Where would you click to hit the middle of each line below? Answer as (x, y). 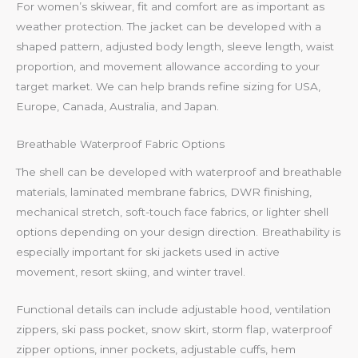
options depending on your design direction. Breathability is (178, 231)
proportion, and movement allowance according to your (168, 67)
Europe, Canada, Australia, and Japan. (117, 107)
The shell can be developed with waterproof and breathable (179, 171)
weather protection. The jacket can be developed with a (169, 27)
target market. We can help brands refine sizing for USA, (168, 87)
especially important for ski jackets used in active (148, 251)
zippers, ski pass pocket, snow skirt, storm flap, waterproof (174, 329)
